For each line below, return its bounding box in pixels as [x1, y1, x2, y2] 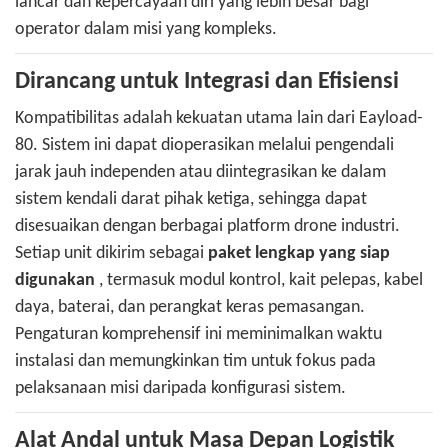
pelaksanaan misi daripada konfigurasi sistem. [15, 379, 346, 399]
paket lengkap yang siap [208, 244, 390, 264]
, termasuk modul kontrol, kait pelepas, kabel [95, 271, 423, 291]
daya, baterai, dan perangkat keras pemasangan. [15, 298, 365, 318]
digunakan [15, 271, 95, 291]
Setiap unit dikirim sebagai [15, 244, 208, 264]
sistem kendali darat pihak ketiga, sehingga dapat [15, 190, 367, 210]
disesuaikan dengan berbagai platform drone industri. [15, 217, 400, 237]
